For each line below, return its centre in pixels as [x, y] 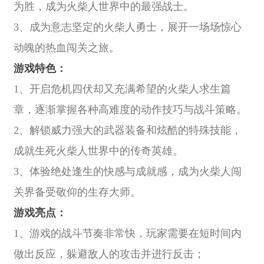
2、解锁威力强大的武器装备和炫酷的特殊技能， [127, 131]
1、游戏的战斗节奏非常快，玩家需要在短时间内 [127, 234]
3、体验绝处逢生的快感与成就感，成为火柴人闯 [127, 172]
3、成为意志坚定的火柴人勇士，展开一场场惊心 [127, 27]
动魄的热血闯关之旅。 [66, 48]
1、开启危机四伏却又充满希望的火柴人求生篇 [122, 89]
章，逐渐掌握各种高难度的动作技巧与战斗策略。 [130, 110]
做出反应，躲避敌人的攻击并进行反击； [109, 254]
